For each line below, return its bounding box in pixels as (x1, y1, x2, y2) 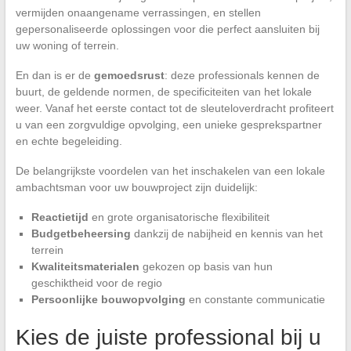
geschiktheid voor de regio (31, 276, 162, 289)
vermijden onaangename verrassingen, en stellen (15, 5, 261, 19)
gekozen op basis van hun (139, 259, 273, 273)
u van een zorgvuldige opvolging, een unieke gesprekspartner (15, 118, 322, 131)
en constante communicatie (185, 292, 325, 306)
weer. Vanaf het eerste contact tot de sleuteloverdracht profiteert (15, 101, 334, 114)
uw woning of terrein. (15, 38, 119, 52)
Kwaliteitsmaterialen (31, 259, 139, 273)
